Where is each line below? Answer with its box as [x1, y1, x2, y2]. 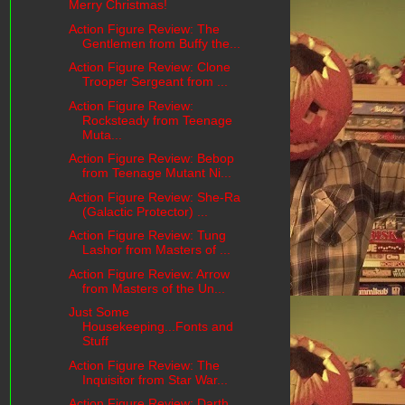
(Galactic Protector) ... [81, 203, 208, 219]
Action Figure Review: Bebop [68, 151, 234, 166]
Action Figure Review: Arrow [68, 266, 230, 281]
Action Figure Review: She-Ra [68, 189, 240, 204]
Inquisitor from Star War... [81, 372, 228, 387]
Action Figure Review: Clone [68, 60, 231, 75]
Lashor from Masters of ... [81, 242, 231, 258]
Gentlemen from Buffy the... [81, 35, 240, 51]
